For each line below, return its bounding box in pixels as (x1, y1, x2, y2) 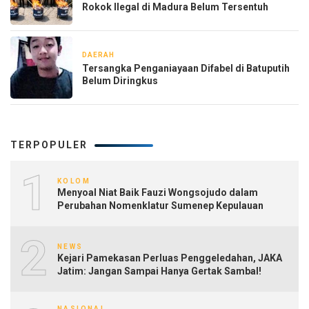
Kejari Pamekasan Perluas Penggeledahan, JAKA (57, 252, 282, 264)
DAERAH (82, 50, 114, 59)
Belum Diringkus (82, 74, 158, 86)
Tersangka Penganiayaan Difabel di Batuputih (82, 62, 290, 74)
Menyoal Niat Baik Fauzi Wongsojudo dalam (57, 187, 258, 199)
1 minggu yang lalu (123, 50, 186, 59)
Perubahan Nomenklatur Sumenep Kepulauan (57, 200, 263, 212)
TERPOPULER (10, 139, 88, 150)
